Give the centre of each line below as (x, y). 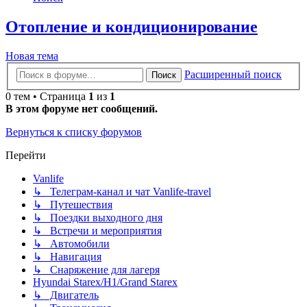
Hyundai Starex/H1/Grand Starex (105, 282)
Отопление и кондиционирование (132, 27)
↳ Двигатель (66, 295)
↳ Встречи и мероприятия (97, 230)
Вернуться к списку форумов (74, 132)
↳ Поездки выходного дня (98, 217)
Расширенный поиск (233, 74)
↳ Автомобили (71, 243)
